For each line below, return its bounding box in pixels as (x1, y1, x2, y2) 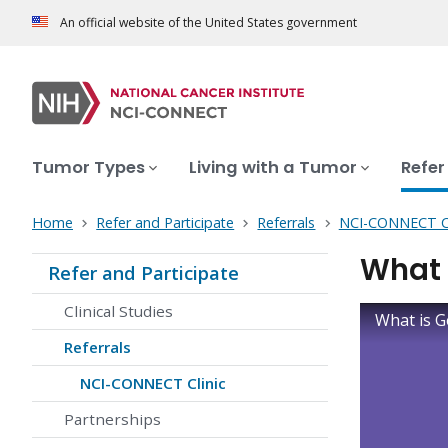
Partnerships (64, 409, 161, 430)
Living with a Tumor (189, 156, 357, 180)
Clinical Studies (64, 301, 173, 322)
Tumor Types (32, 156, 145, 180)
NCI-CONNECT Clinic (80, 373, 226, 394)
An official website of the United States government (60, 14, 357, 32)
